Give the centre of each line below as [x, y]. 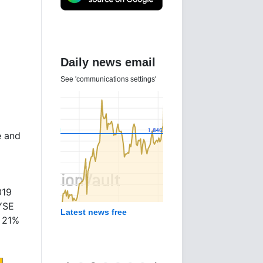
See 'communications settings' [109, 79]
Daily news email [108, 62]
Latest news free [94, 212]
